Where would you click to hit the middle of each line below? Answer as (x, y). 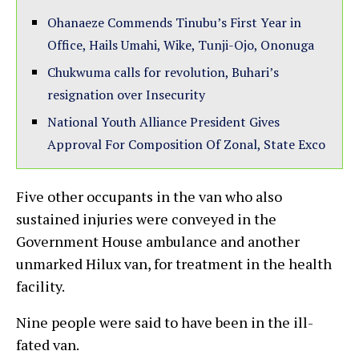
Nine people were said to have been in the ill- (165, 322)
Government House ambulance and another (158, 241)
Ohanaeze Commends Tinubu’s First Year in (174, 22)
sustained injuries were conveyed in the (146, 218)
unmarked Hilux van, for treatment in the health (174, 263)
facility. (40, 286)
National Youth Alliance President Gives (163, 121)
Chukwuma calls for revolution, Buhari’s (163, 72)
